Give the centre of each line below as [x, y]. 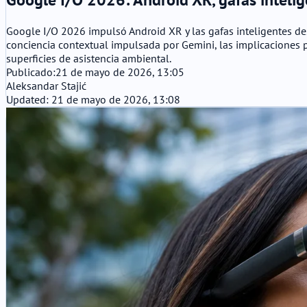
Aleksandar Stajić [46, 85]
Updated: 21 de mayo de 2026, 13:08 [93, 99]
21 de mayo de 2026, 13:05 [120, 72]
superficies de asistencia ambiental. [89, 58]
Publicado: [31, 72]
